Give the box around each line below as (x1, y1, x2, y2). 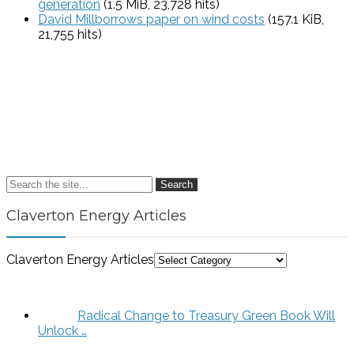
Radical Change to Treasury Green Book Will (77, 308, 335, 324)
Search (160, 179, 193, 191)
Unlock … (38, 323, 87, 339)
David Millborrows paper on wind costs (38, 12, 265, 28)
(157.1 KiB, (265, 12, 324, 28)
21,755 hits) (38, 27, 102, 43)
